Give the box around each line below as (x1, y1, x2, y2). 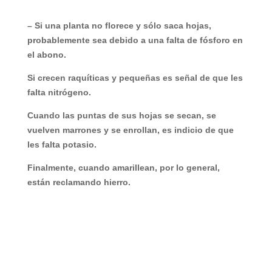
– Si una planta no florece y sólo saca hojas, (27, 21, 211, 30)
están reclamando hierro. (27, 177, 131, 187)
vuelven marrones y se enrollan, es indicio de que (27, 125, 234, 135)
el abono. (27, 50, 66, 59)
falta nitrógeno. (27, 87, 91, 97)
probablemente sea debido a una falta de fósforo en (27, 35, 243, 45)
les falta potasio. (27, 140, 97, 149)
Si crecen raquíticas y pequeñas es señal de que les (27, 73, 243, 83)
